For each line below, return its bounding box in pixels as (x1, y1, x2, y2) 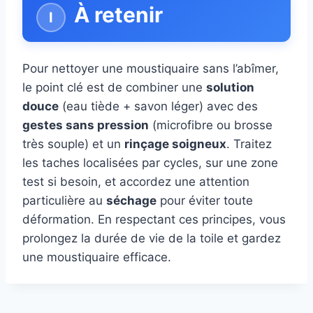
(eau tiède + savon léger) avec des (59, 99, 258, 114)
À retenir (74, 2, 163, 28)
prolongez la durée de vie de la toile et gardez (22, 231, 281, 246)
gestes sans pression (22, 118, 149, 133)
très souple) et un (22, 137, 124, 152)
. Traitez (226, 137, 272, 152)
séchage (106, 194, 156, 208)
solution (206, 80, 254, 95)
